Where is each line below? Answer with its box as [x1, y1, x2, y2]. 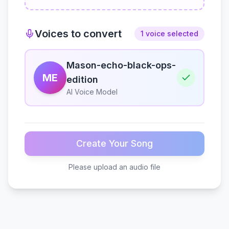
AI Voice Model [66, 87, 118, 96]
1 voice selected [141, 29, 198, 38]
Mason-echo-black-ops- [66, 60, 176, 71]
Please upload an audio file [68, 163, 161, 171]
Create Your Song [76, 138, 153, 149]
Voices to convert [35, 28, 122, 40]
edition [66, 74, 98, 85]
